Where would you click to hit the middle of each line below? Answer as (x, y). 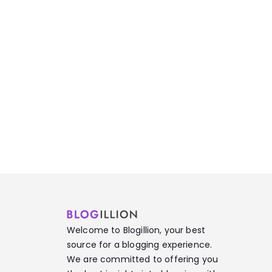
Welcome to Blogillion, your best (136, 230)
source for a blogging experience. (140, 245)
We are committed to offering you (143, 259)
